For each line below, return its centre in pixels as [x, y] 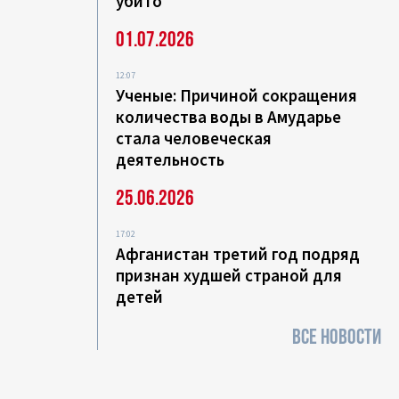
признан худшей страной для [229, 275]
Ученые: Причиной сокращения [237, 95]
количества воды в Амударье [229, 117]
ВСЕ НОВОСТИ [337, 337]
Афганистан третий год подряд [238, 254]
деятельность [171, 159]
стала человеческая [194, 138]
